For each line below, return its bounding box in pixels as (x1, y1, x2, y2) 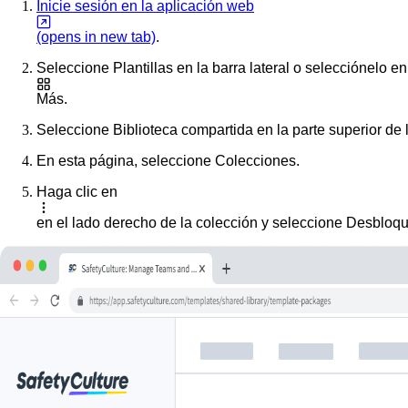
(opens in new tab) (36, 28, 156, 45)
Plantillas (113, 59, 173, 76)
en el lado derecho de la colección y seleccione (36, 214, 346, 230)
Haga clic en (36, 183, 117, 199)
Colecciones (215, 152, 296, 168)
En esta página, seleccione (36, 152, 215, 168)
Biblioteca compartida (113, 121, 253, 138)
